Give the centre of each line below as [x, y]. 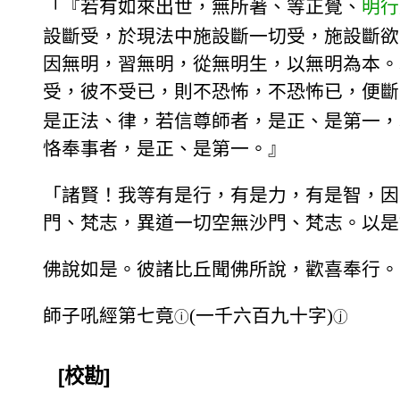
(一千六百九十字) [261, 315]
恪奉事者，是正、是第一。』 [165, 149]
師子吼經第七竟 [108, 315]
